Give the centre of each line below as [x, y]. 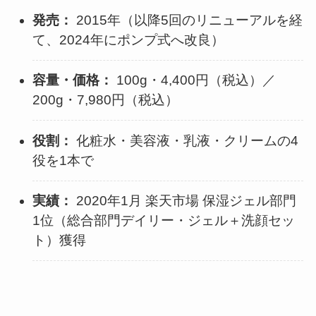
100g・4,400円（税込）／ [195, 80]
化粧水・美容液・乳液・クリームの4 [186, 140]
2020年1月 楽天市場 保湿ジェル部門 [185, 200]
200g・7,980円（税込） [106, 100]
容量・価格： [73, 80]
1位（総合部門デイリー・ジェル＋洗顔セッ [164, 220]
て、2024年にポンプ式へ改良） [129, 40]
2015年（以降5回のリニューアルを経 [188, 20]
